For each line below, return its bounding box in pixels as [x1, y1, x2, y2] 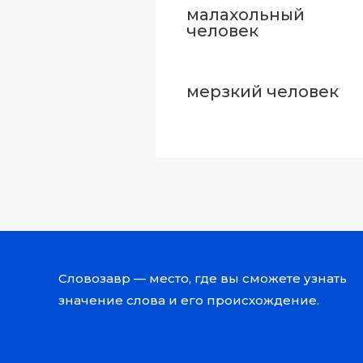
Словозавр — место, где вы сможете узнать [58, 271, 347, 287]
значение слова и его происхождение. [58, 293, 319, 309]
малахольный [186, 4, 305, 24]
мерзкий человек [186, 81, 339, 101]
